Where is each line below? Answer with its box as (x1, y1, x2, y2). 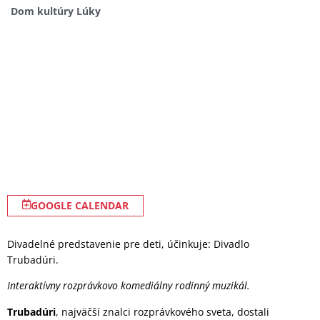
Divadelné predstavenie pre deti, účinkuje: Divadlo (7, 237, 249, 251)
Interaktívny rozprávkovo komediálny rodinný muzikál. (7, 279, 250, 293)
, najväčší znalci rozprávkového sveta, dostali (56, 304, 269, 319)
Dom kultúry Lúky (11, 4, 101, 18)
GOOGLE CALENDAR (31, 199, 129, 212)
